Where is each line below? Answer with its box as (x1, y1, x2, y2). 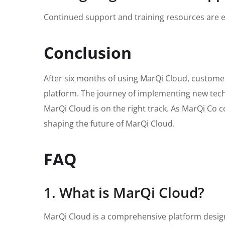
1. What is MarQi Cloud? (44, 183, 204, 202)
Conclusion (44, 42, 132, 64)
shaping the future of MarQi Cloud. (44, 118, 175, 130)
